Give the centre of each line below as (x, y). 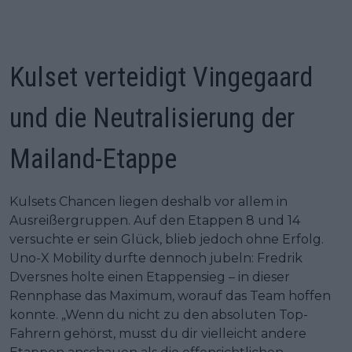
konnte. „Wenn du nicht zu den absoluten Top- (159, 314)
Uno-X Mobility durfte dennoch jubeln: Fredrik (156, 258)
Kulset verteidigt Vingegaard (161, 77)
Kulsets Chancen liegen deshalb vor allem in (148, 201)
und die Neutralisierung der (152, 118)
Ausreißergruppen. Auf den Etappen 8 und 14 (155, 220)
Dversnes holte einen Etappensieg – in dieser (150, 277)
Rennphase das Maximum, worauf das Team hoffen (170, 295)
